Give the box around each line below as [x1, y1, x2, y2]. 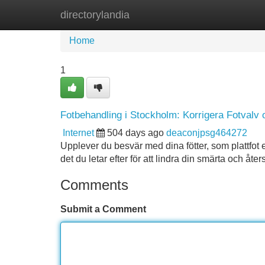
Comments [60, 177, 128, 193]
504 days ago [107, 128, 164, 138]
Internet [63, 128, 94, 138]
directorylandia [60, 9, 130, 21]
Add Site [212, 9, 248, 20]
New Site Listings [121, 9, 195, 20]
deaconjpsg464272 [166, 128, 247, 138]
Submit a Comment [60, 204, 146, 214]
